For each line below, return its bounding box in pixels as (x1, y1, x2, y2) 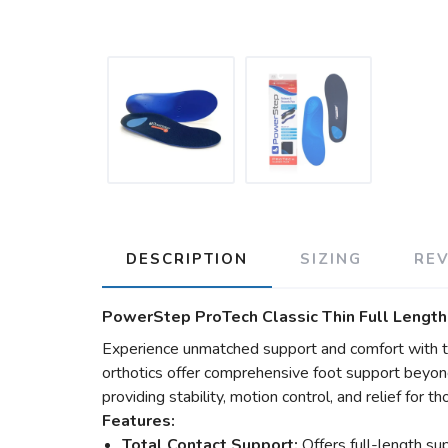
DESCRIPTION (126, 249, 248, 269)
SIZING (300, 249, 362, 269)
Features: (102, 410, 175, 432)
